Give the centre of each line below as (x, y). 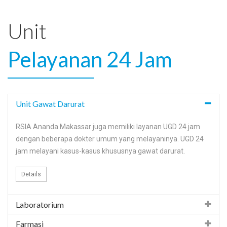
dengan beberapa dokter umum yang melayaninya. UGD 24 (110, 139)
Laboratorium (40, 204)
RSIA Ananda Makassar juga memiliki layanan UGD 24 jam (108, 126)
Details (31, 174)
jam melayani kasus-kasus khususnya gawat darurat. (100, 151)
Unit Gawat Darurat (50, 103)
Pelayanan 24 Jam (90, 59)
